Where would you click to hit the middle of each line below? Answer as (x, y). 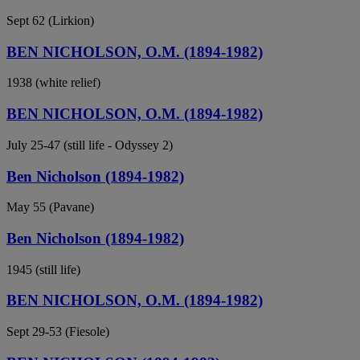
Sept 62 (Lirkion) (50, 20)
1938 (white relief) (53, 83)
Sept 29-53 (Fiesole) (58, 332)
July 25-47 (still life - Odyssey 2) (90, 145)
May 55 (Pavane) (50, 207)
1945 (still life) (43, 269)
